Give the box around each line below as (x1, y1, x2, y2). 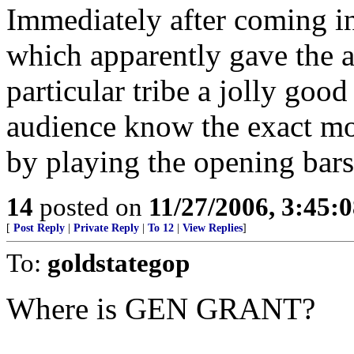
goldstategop (47, 248, 190, 277)
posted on (33, 192, 149, 221)
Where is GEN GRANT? (6, 292, 315, 326)
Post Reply (13, 222, 65, 234)
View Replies (183, 222, 243, 234)
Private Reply (73, 222, 139, 234)
